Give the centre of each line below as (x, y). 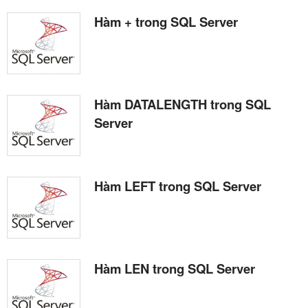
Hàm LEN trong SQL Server (175, 268)
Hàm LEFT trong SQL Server (178, 186)
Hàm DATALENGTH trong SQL (183, 104)
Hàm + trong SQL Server (166, 22)
